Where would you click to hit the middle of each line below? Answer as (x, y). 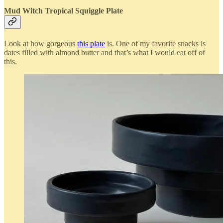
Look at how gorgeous (41, 43)
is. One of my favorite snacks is (155, 43)
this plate (91, 43)
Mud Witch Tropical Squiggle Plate (63, 10)
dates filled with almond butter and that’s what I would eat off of (105, 52)
